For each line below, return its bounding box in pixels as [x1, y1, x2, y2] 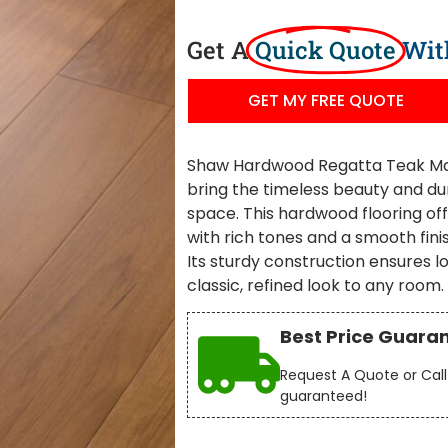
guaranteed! [280, 385, 368, 406]
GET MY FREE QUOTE [248, 89, 405, 113]
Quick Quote [255, 33, 397, 66]
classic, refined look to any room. [187, 274, 445, 298]
